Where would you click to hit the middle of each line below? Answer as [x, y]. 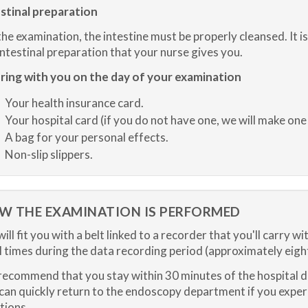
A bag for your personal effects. [86, 137]
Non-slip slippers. [48, 154]
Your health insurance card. [74, 103]
